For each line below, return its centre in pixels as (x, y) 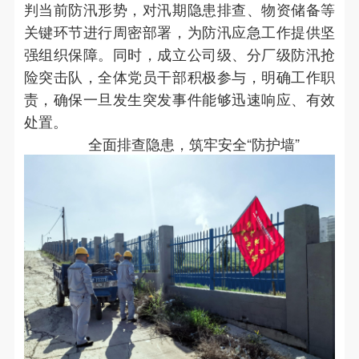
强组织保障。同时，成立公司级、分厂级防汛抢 (179, 54)
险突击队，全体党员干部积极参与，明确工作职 (179, 77)
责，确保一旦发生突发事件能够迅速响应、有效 (179, 99)
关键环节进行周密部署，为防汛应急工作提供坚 (179, 32)
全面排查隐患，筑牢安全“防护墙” (194, 144)
